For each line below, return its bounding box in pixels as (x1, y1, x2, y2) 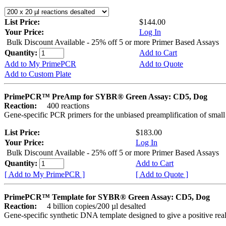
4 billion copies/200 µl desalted (39, 202, 146, 211)
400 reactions (39, 101, 89, 110)
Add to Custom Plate (5, 70, 71, 79)
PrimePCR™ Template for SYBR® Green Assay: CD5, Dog (4, 193, 210, 202)
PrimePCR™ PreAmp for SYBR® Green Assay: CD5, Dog (4, 92, 207, 101)
